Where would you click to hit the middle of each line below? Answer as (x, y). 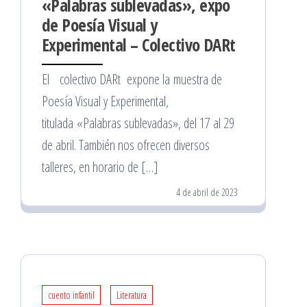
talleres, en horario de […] (100, 167)
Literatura (132, 295)
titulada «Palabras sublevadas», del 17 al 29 (138, 123)
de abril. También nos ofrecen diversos (126, 145)
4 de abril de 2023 (207, 193)
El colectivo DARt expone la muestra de (132, 79)
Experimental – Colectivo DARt (139, 45)
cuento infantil (71, 295)
